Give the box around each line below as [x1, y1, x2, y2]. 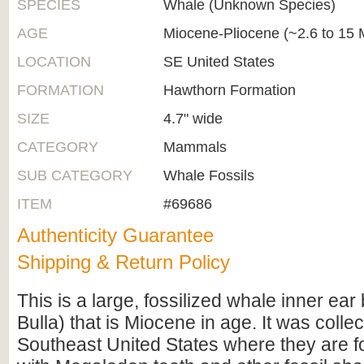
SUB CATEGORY [17, 167, 132, 184]
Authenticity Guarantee [17, 224, 214, 246]
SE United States [163, 54, 275, 70]
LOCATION [17, 54, 91, 70]
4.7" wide [163, 110, 223, 127]
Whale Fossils [163, 167, 254, 184]
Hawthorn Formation [163, 82, 296, 98]
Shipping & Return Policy [17, 251, 230, 273]
